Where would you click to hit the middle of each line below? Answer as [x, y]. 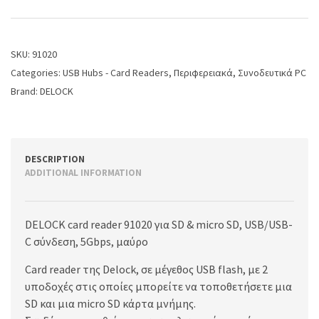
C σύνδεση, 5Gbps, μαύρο [87, 241]
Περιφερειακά [203, 72]
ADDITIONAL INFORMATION [83, 172]
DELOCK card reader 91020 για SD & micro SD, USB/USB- [159, 224]
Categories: [37, 72]
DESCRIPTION [55, 159]
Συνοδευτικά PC [272, 72]
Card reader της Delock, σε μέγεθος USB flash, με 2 [146, 269]
